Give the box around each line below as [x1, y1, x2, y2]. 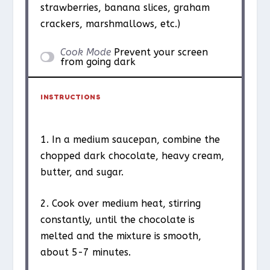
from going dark [60, 55, 136, 67]
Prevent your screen [113, 46, 208, 58]
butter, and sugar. [40, 166, 124, 178]
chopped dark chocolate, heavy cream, [40, 149, 225, 162]
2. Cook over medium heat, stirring [40, 198, 201, 210]
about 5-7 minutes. [40, 246, 131, 259]
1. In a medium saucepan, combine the [40, 133, 221, 145]
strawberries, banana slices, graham [40, 2, 210, 14]
